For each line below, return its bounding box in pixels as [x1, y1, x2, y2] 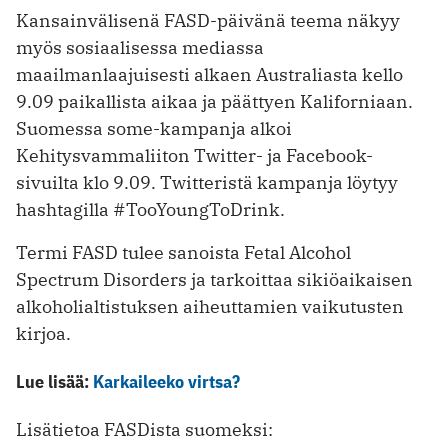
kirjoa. [16, 322, 71, 346]
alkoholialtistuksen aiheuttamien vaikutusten [16, 295, 404, 319]
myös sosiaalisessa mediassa [16, 36, 264, 60]
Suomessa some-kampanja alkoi [16, 117, 292, 141]
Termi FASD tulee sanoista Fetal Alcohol [16, 241, 351, 265]
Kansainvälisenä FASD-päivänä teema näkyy [16, 9, 400, 33]
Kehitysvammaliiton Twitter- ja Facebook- [16, 144, 373, 168]
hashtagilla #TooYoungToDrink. [16, 198, 285, 222]
